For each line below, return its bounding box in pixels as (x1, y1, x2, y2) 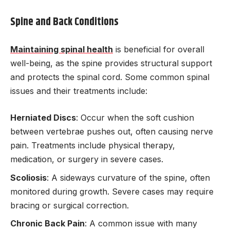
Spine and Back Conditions (10, 14, 119, 31)
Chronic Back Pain (10, 218, 85, 229)
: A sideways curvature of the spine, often (47, 172, 210, 183)
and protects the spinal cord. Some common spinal (10, 71, 209, 82)
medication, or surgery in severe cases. (10, 154, 163, 165)
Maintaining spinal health (10, 44, 113, 54)
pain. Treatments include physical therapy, (10, 140, 175, 151)
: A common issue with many (85, 218, 197, 229)
